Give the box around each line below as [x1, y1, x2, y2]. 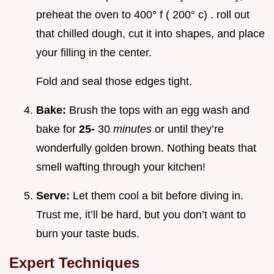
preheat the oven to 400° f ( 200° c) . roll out [36, 9, 250, 21]
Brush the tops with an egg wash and [69, 104, 250, 117]
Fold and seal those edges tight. [36, 75, 192, 88]
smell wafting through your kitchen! [36, 161, 206, 174]
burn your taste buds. [36, 228, 139, 240]
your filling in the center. [36, 46, 152, 59]
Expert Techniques [9, 254, 139, 272]
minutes [113, 123, 155, 136]
